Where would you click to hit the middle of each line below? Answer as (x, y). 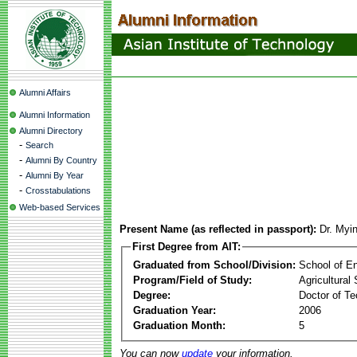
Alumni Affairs (45, 92)
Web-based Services (60, 207)
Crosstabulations (58, 190)
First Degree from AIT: (186, 247)
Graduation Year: (175, 310)
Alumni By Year (55, 175)
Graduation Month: (179, 325)
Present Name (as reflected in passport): (218, 229)
